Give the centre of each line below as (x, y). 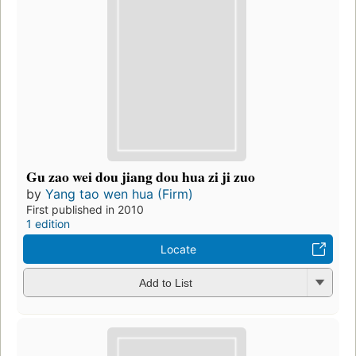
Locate (178, 249)
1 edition (48, 223)
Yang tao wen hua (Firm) (119, 193)
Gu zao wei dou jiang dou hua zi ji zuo (141, 176)
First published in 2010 (85, 209)
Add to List (165, 283)
